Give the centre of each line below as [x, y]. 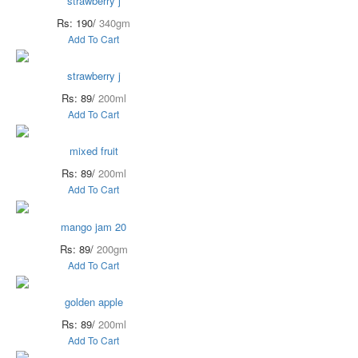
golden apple [93, 301]
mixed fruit [93, 151]
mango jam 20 [93, 226]
